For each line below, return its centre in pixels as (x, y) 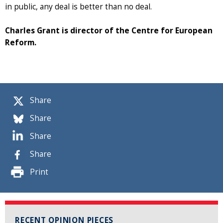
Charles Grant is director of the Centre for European (109, 30)
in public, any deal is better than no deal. (78, 6)
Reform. (21, 42)
